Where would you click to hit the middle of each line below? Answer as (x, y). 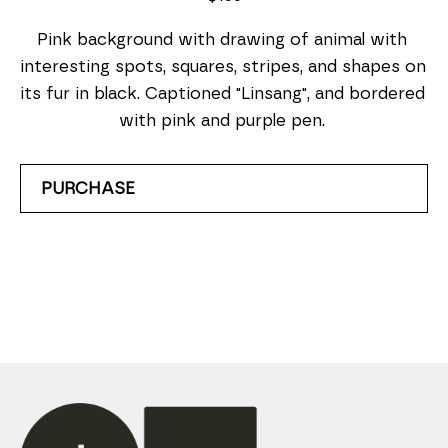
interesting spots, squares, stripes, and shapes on (223, 66)
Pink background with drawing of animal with (221, 39)
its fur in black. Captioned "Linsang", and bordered (222, 93)
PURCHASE (88, 188)
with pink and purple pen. (224, 120)
